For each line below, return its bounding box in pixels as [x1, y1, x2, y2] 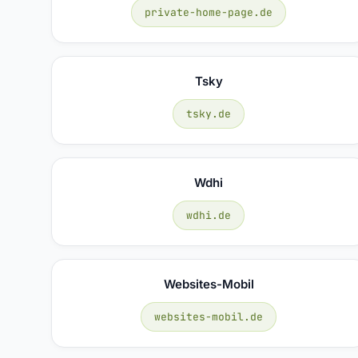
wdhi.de [186, 208, 232, 222]
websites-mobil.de [154, 309, 264, 324]
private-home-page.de [145, 5, 273, 19]
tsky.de [186, 106, 232, 121]
